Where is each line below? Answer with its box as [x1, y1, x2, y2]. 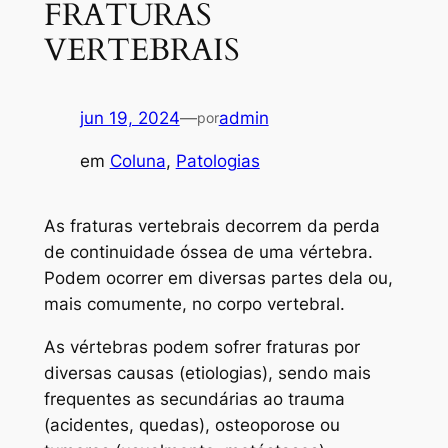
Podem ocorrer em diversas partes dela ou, [43, 268, 393, 289]
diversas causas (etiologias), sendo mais [43, 363, 371, 384]
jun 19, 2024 [79, 108, 180, 129]
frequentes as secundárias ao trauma [43, 389, 345, 410]
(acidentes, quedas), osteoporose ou [43, 415, 340, 436]
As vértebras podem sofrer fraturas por [43, 337, 360, 358]
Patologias [175, 151, 260, 172]
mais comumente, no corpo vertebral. [43, 294, 345, 315]
